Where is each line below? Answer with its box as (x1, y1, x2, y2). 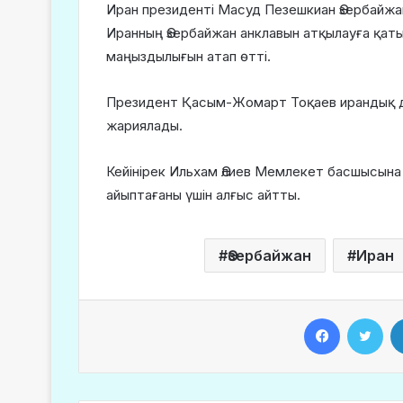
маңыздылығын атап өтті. (106, 48, 271, 65)
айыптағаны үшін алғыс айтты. (106, 186, 300, 203)
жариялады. (106, 117, 183, 134)
